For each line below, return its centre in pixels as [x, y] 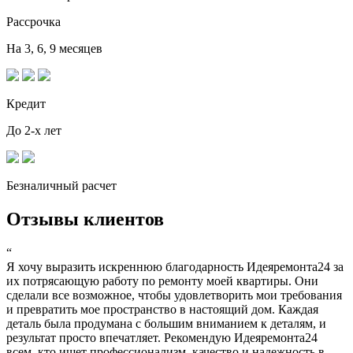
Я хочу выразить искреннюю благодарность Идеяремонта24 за [175, 267]
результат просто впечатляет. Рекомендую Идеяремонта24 [162, 338]
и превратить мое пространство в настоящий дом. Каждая [162, 310]
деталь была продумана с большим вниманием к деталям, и [166, 324]
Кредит [26, 104]
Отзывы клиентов [85, 219]
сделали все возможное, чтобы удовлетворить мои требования [174, 295]
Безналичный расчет [61, 186]
